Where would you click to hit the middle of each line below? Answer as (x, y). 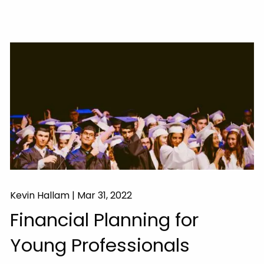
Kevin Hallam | (44, 195)
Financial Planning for (105, 220)
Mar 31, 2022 (105, 195)
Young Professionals (100, 245)
